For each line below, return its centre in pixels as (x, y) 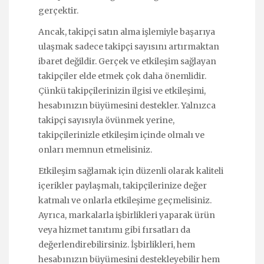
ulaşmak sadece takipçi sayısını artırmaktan (129, 46)
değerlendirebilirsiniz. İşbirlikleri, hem (117, 245)
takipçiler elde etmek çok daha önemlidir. (122, 76)
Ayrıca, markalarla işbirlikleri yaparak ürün (127, 215)
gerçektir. (58, 10)
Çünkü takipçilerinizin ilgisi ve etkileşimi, (122, 90)
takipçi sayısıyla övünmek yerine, (106, 120)
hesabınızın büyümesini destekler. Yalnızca (127, 105)
